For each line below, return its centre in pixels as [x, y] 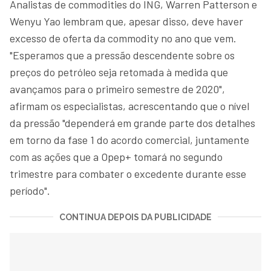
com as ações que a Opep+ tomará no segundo [116, 156]
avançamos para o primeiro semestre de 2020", [117, 89]
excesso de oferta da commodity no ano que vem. [123, 38]
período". [30, 190]
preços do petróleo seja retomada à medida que [119, 72]
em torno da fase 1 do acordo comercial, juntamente [129, 139]
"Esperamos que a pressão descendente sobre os [122, 55]
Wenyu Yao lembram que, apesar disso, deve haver [126, 21]
